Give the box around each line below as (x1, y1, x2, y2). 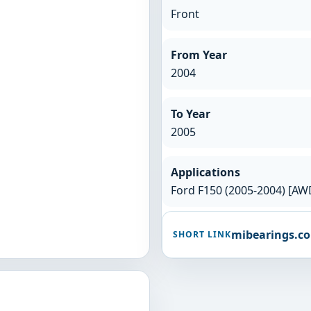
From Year (170, 47, 227, 62)
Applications (170, 165, 240, 180)
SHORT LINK (173, 228, 231, 241)
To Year (170, 106, 210, 121)
